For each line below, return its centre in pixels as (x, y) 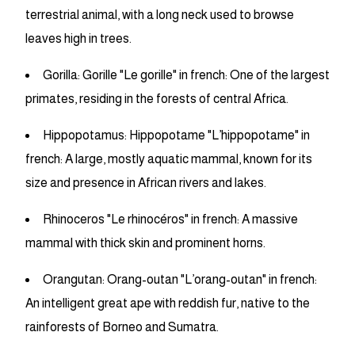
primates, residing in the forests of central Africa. (157, 99)
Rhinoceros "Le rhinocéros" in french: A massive (170, 219)
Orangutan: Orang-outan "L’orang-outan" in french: (180, 280)
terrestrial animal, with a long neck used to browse (160, 15)
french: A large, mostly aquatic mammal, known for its (169, 159)
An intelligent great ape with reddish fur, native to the (168, 303)
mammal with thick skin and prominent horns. (145, 243)
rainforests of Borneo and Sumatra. (122, 327)
